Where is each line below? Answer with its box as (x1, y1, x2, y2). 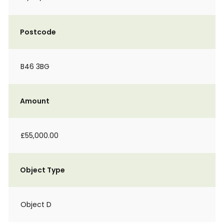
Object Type (20, 165, 65, 175)
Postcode (20, 27, 56, 37)
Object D (20, 199, 51, 209)
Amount (20, 96, 49, 106)
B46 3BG (20, 61, 49, 71)
